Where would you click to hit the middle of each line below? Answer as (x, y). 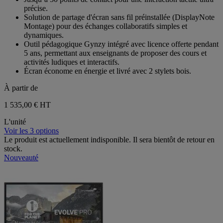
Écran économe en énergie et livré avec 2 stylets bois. (108, 71)
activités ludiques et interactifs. (72, 62)
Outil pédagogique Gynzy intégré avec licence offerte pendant (121, 44)
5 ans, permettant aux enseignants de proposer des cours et (115, 53)
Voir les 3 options (31, 131)
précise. (36, 8)
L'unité (15, 122)
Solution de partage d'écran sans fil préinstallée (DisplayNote (119, 17)
